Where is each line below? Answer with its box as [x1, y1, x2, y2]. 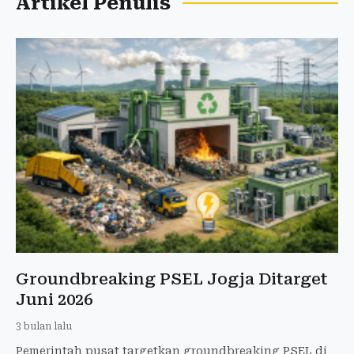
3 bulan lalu [16, 320, 72, 332]
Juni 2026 [16, 289, 92, 309]
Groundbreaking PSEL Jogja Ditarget [16, 269, 328, 288]
